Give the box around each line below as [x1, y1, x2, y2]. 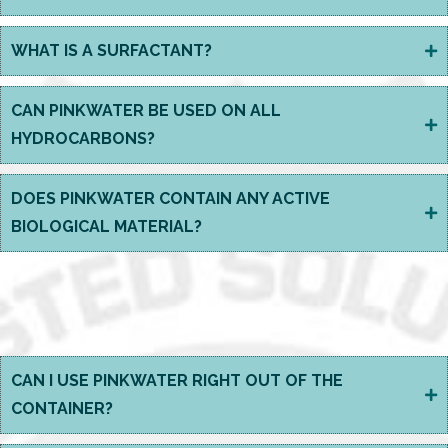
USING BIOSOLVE [98, 273, 350, 312]
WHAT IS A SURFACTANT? [11, 41, 212, 60]
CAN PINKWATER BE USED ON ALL [11, 101, 281, 120]
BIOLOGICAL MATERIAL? [11, 217, 202, 236]
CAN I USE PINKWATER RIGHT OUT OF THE [11, 371, 343, 390]
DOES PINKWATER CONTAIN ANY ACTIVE [11, 189, 330, 208]
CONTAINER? [11, 399, 113, 418]
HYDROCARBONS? [11, 129, 155, 148]
